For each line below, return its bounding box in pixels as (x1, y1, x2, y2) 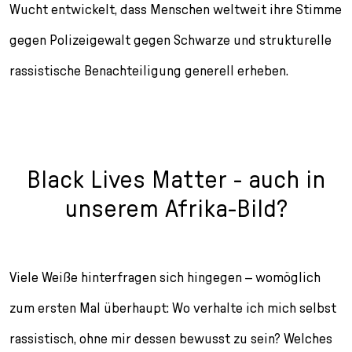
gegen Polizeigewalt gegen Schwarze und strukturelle (9, 31, 332, 48)
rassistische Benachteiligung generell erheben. (9, 61, 288, 79)
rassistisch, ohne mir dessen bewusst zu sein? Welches (9, 329, 332, 346)
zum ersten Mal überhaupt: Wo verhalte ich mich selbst (9, 299, 336, 316)
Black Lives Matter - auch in (27, 163, 325, 193)
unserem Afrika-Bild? (64, 192, 288, 222)
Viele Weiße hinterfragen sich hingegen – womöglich (9, 268, 321, 285)
